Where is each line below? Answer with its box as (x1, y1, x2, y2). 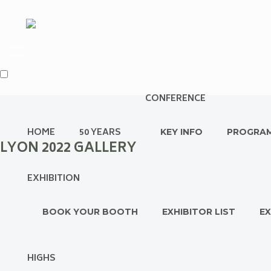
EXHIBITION (27, 171, 80, 186)
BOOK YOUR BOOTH (42, 206, 138, 217)
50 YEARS (79, 125, 121, 140)
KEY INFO (160, 126, 203, 137)
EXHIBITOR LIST (162, 206, 235, 217)
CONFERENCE (145, 91, 206, 106)
